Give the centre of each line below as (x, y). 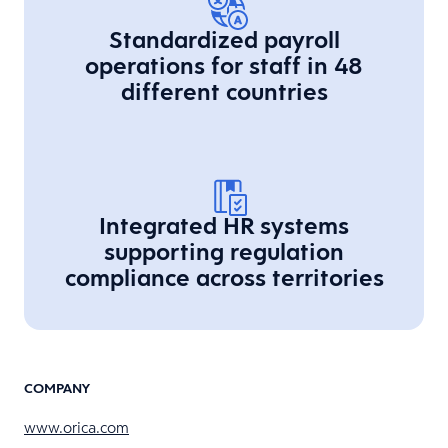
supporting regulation (224, 251)
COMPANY (57, 388)
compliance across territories (224, 277)
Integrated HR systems (224, 225)
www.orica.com (76, 427)
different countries (224, 91)
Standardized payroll (224, 39)
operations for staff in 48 (224, 65)
